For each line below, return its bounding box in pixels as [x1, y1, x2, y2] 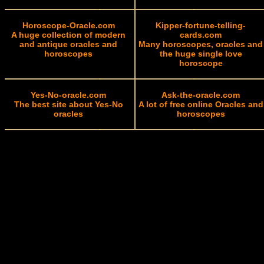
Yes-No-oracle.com [31, 90, 106, 100]
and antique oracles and [19, 39, 117, 49]
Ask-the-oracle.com [161, 90, 240, 100]
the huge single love [159, 49, 242, 59]
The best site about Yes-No [14, 100, 123, 110]
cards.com [180, 30, 222, 40]
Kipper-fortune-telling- [156, 21, 246, 31]
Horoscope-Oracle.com [22, 21, 115, 31]
